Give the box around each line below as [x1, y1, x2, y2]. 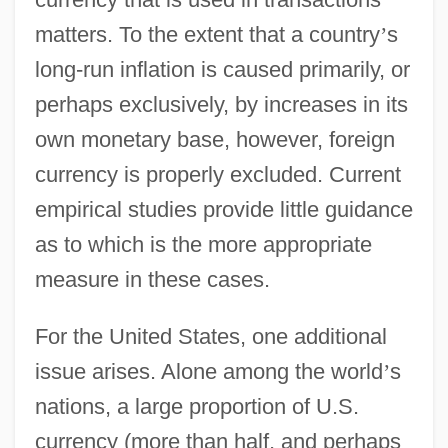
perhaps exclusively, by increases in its [34, 91, 408, 117]
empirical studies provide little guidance [34, 196, 413, 222]
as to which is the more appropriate [34, 231, 372, 257]
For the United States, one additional [34, 323, 387, 349]
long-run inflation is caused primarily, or [34, 56, 410, 82]
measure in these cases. [34, 266, 270, 292]
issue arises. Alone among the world [34, 358, 383, 384]
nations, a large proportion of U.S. [34, 393, 359, 419]
